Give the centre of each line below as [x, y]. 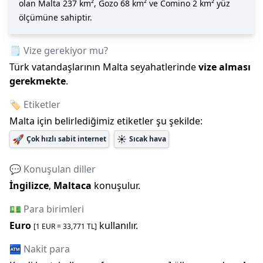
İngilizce [29, 186]
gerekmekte [38, 81]
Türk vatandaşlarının [56, 67]
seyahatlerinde [162, 67]
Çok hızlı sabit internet [66, 139]
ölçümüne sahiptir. [55, 17]
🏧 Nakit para [40, 249]
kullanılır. [119, 225]
